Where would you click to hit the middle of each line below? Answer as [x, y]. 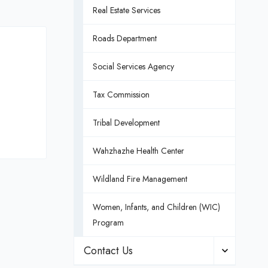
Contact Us [108, 251]
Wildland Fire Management [140, 179]
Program [108, 223]
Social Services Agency [133, 66]
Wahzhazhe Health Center [138, 151]
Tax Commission [121, 95]
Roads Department [124, 38]
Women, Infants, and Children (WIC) [156, 207]
